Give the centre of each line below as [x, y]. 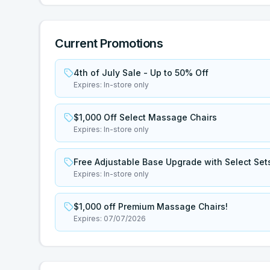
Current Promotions [109, 43]
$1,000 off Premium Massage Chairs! [151, 206]
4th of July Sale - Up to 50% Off [141, 73]
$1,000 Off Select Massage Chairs [145, 117]
